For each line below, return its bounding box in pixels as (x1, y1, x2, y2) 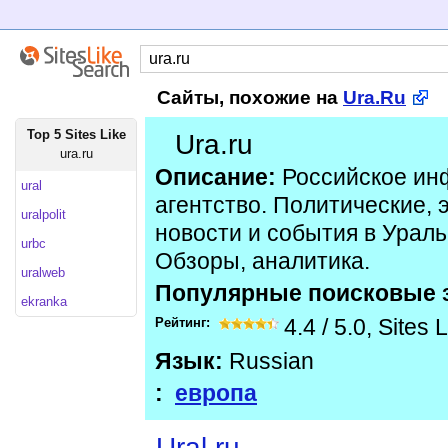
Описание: (155, 165, 276, 190)
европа (175, 381, 257, 406)
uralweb (21, 265, 65, 280)
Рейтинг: (155, 315, 214, 330)
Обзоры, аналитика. (155, 249, 370, 274)
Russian (223, 349, 314, 374)
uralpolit (21, 207, 66, 222)
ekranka (21, 294, 67, 309)
